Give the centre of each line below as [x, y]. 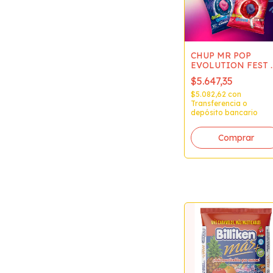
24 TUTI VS [214, 75]
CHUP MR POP [221, 55]
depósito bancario [224, 112]
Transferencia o [219, 103]
